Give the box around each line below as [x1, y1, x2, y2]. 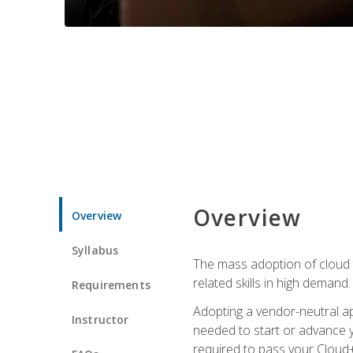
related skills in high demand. [192, 273, 351, 292]
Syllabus [72, 242, 119, 258]
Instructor [72, 311, 129, 327]
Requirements [72, 277, 150, 292]
